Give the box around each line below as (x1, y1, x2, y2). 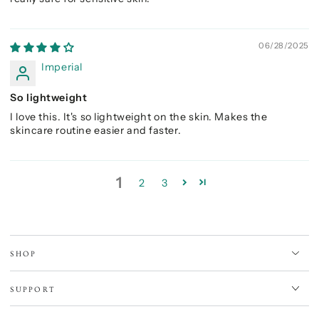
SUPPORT (10, 284, 56, 294)
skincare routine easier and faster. (10, 124, 182, 137)
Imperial (41, 61, 83, 73)
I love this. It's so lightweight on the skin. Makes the (10, 110, 268, 123)
